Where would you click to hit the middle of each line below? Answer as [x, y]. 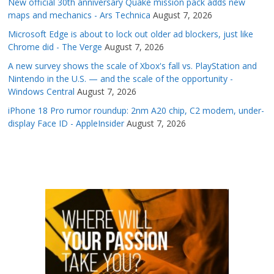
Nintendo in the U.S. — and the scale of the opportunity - [121, 79]
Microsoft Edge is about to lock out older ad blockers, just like [131, 34]
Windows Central [42, 92]
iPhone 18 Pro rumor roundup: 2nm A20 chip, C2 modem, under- [136, 111]
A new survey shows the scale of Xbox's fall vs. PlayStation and [133, 66]
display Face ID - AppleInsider [66, 124]
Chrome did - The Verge [55, 47]
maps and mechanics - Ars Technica [80, 15]
